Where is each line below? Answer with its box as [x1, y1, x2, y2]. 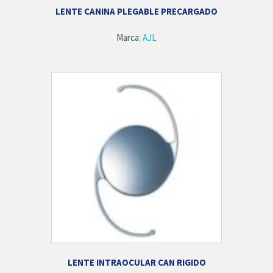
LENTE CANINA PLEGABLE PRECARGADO [55, 5, 218, 17]
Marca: [116, 32, 143, 44]
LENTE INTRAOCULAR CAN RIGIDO [67, 256, 206, 268]
